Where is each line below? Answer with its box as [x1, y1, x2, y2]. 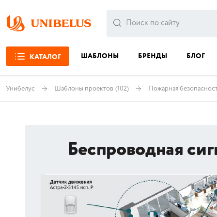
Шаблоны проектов [54, 83, 113, 93]
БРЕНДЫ [138, 51, 167, 61]
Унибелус [6, 83, 35, 93]
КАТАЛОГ [30, 52, 61, 62]
